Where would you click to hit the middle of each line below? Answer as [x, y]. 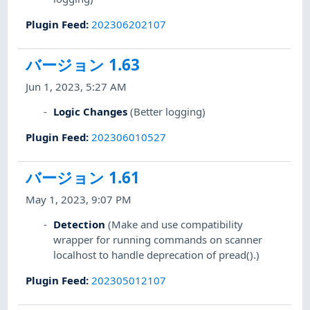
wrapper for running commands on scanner [158, 240]
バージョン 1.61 [83, 177]
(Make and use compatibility [176, 225]
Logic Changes [91, 112]
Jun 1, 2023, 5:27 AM [76, 87]
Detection [80, 225]
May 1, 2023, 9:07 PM [79, 200]
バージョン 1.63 [83, 64]
